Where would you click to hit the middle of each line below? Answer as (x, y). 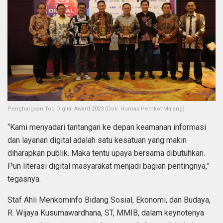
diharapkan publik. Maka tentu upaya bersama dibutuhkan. (106, 153)
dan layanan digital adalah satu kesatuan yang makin (97, 140)
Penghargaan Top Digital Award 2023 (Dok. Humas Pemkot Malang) (96, 109)
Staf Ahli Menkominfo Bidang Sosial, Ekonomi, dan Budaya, (109, 200)
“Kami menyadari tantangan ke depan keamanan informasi (107, 127)
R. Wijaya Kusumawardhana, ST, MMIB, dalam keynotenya (106, 213)
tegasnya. (24, 179)
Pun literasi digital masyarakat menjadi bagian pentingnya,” (109, 166)
